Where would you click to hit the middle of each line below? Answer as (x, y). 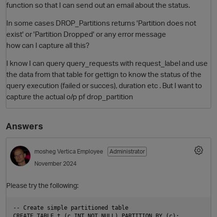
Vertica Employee (81, 152)
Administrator (127, 152)
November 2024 (55, 164)
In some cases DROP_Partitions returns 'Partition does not (101, 23)
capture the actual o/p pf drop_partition (70, 97)
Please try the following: (42, 185)
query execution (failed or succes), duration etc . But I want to (104, 85)
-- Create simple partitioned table (71, 208)
